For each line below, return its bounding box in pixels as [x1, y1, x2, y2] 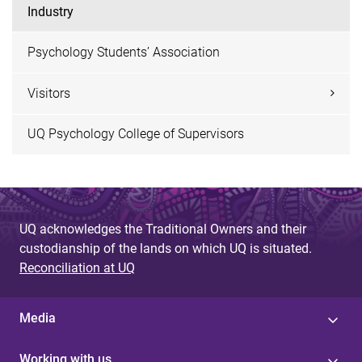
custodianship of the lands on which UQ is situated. [19, 241, 312, 257]
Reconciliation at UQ [19, 260, 135, 276]
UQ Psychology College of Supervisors [27, 126, 245, 142]
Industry [27, 3, 74, 19]
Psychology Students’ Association [27, 44, 221, 61]
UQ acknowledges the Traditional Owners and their [19, 221, 306, 238]
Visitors [27, 85, 71, 101]
